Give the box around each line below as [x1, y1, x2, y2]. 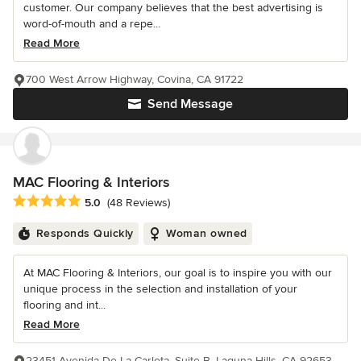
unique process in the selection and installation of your [23, 281, 297, 296]
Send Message [147, 96, 233, 113]
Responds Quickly [35, 226, 134, 240]
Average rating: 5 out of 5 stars [12, 193, 185, 210]
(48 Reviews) [107, 195, 170, 210]
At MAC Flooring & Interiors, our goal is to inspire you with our [23, 265, 332, 280]
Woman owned [166, 226, 247, 240]
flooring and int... [23, 297, 106, 312]
